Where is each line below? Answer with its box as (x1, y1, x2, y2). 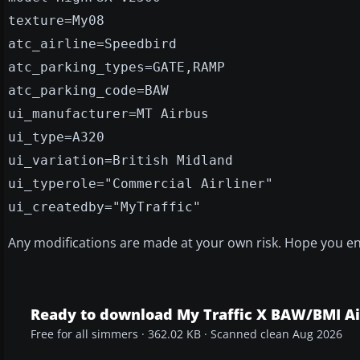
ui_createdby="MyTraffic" (8, 198, 201, 215)
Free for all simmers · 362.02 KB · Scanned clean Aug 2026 (31, 326, 342, 342)
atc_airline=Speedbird (8, 35, 177, 51)
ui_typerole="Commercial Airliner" (8, 175, 273, 191)
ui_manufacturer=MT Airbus (8, 105, 209, 121)
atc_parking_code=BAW (8, 82, 169, 98)
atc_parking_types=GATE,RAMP (8, 59, 225, 75)
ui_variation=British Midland (8, 152, 233, 168)
